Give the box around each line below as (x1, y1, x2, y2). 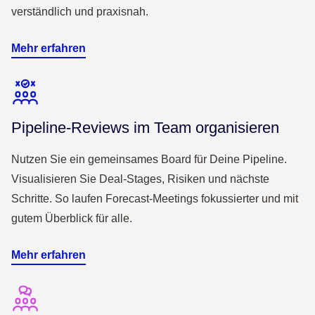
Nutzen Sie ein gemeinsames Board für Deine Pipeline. (11, 153, 287, 166)
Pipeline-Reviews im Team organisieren (11, 119, 279, 137)
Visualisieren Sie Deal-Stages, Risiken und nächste (11, 173, 269, 186)
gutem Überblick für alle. (11, 212, 132, 225)
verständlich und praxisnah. (11, 6, 148, 18)
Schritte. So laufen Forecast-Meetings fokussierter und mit (11, 193, 298, 205)
